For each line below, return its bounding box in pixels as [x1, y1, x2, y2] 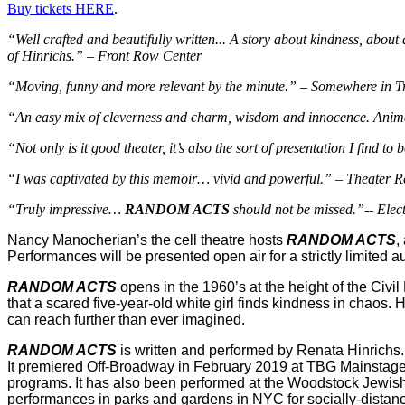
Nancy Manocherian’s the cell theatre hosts [7, 232, 287, 249]
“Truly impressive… [7, 202, 125, 218]
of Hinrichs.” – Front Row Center [7, 48, 202, 64]
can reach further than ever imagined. [7, 312, 245, 328]
